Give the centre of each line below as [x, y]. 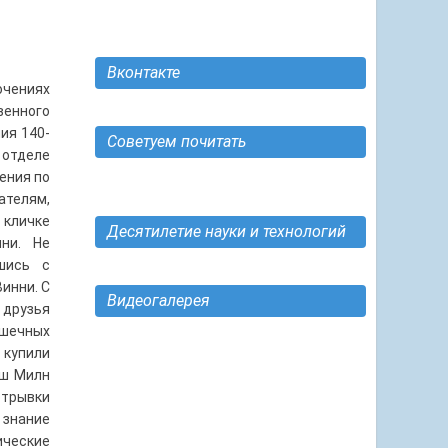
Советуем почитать [176, 141]
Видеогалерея [158, 300]
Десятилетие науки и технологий [226, 231]
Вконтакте [143, 72]
